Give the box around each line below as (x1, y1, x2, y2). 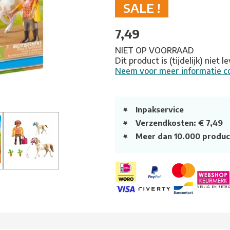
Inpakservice (136, 105, 184, 114)
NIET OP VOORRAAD (115, 45, 194, 55)
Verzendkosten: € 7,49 (136, 118, 223, 127)
